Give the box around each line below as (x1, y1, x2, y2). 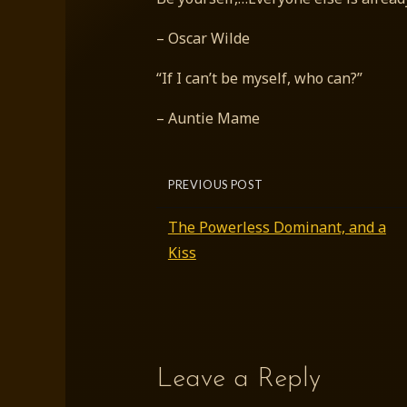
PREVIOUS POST (167, 177, 263, 193)
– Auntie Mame (156, 108, 261, 129)
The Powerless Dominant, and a (167, 216, 386, 237)
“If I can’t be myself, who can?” (156, 68, 363, 89)
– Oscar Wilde (156, 28, 251, 49)
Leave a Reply (156, 365, 322, 392)
